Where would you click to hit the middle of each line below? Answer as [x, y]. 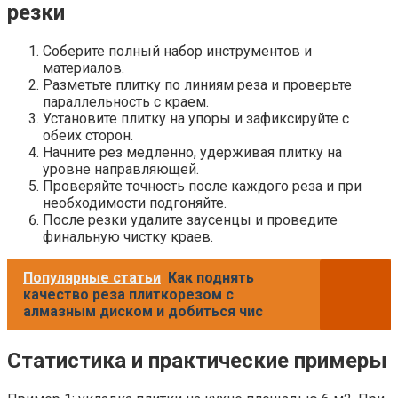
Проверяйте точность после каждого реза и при [202, 186]
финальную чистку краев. [128, 236]
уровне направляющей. [121, 169]
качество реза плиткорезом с [128, 294]
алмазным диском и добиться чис [143, 311]
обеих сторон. [88, 135]
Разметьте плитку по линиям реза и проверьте [197, 84]
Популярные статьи [92, 277]
